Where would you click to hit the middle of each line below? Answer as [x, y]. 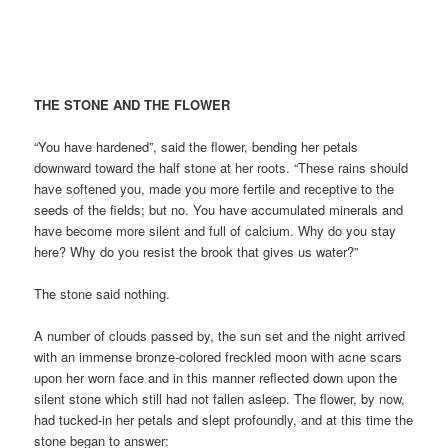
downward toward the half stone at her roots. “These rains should [221, 167]
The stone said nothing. [102, 293]
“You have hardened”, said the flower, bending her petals [196, 146]
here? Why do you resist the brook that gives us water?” [196, 251]
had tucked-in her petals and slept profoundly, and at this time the [224, 420]
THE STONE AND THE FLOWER [132, 104]
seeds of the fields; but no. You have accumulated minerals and [219, 209]
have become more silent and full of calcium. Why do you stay [215, 230]
